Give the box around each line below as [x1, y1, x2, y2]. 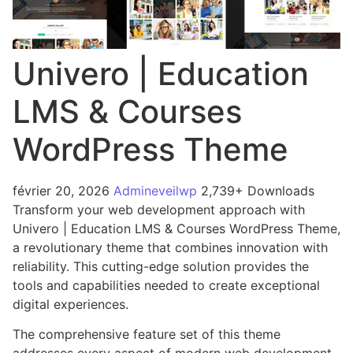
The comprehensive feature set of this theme [13, 326, 281, 343]
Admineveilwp [113, 182, 201, 199]
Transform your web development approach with [13, 201, 305, 217]
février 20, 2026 [13, 182, 113, 199]
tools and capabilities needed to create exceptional [13, 277, 320, 293]
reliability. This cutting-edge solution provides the [13, 258, 309, 274]
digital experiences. [13, 295, 128, 312]
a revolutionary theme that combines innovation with [13, 239, 328, 255]
